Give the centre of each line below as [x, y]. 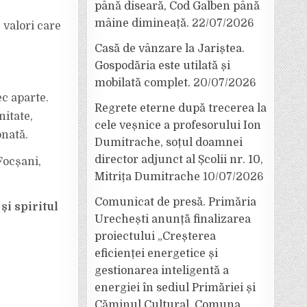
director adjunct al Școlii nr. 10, [179, 160]
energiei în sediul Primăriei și [175, 288]
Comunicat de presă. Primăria [175, 202]
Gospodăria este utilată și [162, 66]
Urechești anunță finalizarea [173, 219]
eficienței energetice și [156, 254]
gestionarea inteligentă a [162, 271]
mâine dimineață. [142, 23]
